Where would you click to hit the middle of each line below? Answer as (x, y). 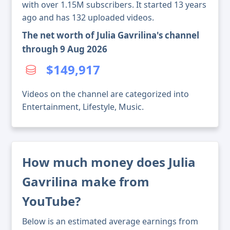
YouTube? (51, 201)
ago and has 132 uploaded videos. (88, 18)
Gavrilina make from (86, 182)
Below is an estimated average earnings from (110, 222)
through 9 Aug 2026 (65, 49)
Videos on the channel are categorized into (106, 94)
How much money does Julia (109, 162)
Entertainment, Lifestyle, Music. (83, 107)
